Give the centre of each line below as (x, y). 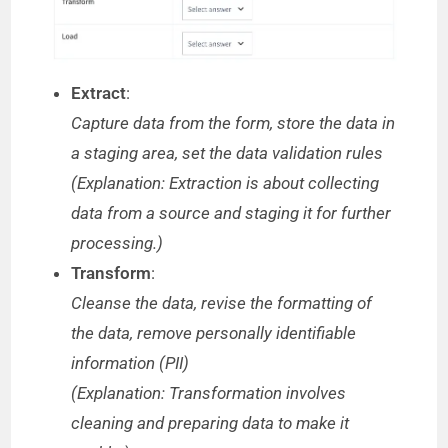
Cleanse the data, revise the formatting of (222, 302)
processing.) (117, 242)
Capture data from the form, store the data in (233, 122)
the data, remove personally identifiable (214, 332)
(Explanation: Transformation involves (209, 392)
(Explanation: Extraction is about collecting (225, 182)
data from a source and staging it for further (231, 212)
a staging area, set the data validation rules (227, 152)
